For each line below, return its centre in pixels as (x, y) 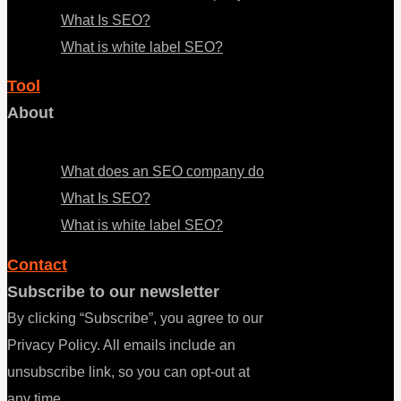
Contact (37, 264)
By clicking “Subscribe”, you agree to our (135, 318)
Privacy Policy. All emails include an (121, 345)
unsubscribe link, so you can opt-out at (128, 371)
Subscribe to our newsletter (113, 291)
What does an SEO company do (162, 171)
